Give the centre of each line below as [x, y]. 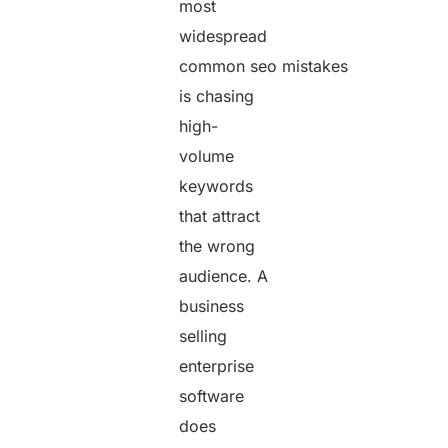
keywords [216, 185]
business [212, 305]
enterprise [217, 365]
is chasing [217, 95]
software [212, 395]
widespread [223, 35]
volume [207, 155]
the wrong [217, 245]
